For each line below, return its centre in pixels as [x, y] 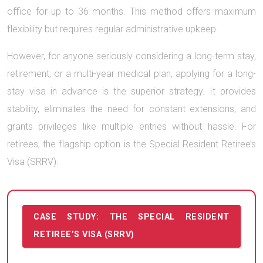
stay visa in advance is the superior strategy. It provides [131, 91]
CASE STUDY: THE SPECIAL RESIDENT [131, 217]
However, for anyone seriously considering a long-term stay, [131, 56]
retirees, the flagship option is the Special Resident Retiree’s [131, 144]
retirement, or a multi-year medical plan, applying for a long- [131, 73]
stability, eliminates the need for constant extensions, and [131, 109]
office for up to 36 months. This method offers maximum [131, 11]
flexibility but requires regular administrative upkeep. [113, 29]
